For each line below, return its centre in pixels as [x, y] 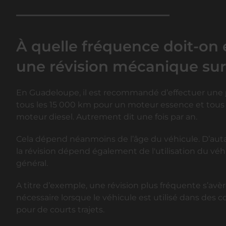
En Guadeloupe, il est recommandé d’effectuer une [121, 93]
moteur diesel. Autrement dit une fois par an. [107, 117]
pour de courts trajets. [60, 210]
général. [32, 163]
